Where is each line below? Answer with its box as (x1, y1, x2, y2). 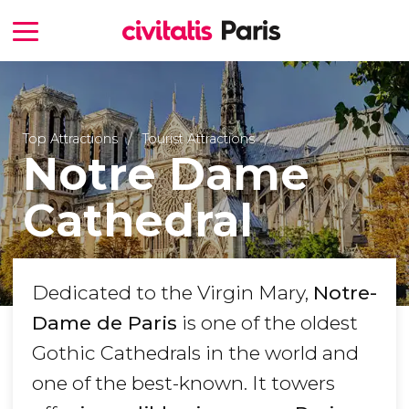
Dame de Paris (32, 311, 177, 335)
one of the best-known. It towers (32, 372, 335, 395)
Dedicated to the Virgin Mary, (32, 281, 313, 305)
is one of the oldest (177, 311, 358, 335)
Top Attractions (22, 130, 118, 147)
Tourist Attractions (142, 130, 258, 147)
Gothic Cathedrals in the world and (32, 341, 359, 365)
